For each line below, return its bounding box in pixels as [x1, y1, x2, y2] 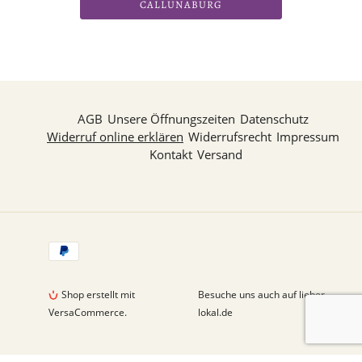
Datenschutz [240, 111, 309, 127]
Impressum [276, 128, 339, 145]
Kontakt [149, 146, 192, 162]
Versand [196, 146, 242, 162]
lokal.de [198, 305, 234, 319]
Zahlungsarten [48, 242, 128, 258]
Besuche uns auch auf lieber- [198, 288, 329, 301]
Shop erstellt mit [61, 288, 135, 301]
